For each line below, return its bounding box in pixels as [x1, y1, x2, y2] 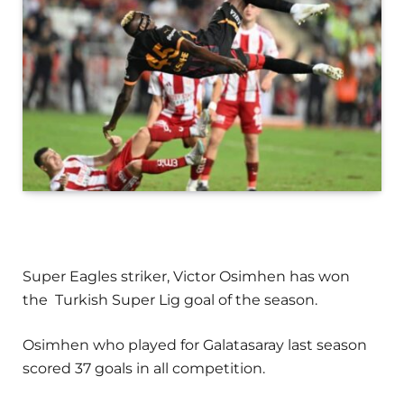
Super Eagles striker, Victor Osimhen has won [23, 268, 350, 286]
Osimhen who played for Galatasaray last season [23, 336, 367, 354]
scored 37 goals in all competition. [23, 360, 265, 378]
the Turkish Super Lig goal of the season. [23, 291, 317, 309]
